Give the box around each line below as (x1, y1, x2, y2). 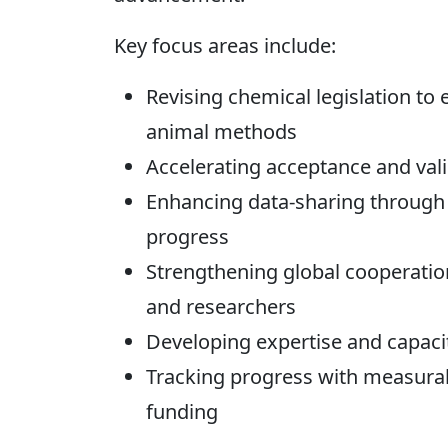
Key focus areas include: (114, 31, 336, 59)
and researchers (146, 292, 296, 320)
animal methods (146, 117, 297, 145)
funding (146, 397, 218, 425)
